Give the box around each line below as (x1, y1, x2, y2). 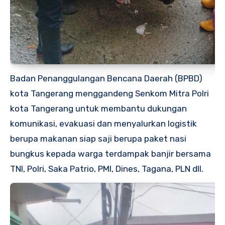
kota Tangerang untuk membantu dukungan (10, 103, 187, 114)
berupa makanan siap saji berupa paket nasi (10, 133, 186, 144)
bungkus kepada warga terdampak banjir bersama (10, 148, 211, 159)
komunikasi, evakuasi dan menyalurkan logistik (10, 118, 197, 129)
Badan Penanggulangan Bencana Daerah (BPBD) (10, 73, 202, 83)
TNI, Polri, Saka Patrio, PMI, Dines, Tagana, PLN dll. (10, 163, 203, 174)
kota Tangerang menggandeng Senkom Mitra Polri (10, 88, 209, 98)
